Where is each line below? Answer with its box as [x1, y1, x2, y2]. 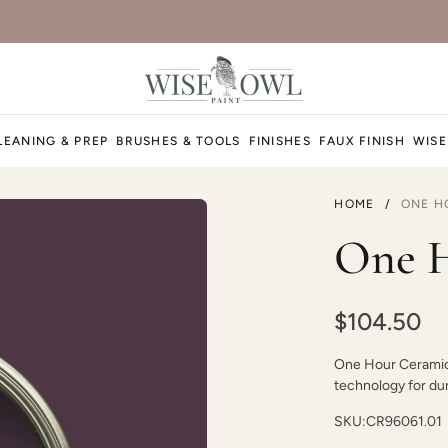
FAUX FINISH [318, 134, 405, 148]
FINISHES [248, 134, 311, 148]
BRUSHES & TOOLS [116, 134, 241, 148]
